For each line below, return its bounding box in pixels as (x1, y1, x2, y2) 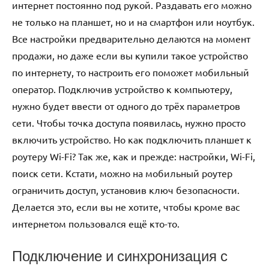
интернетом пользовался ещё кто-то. (12, 217, 180, 229)
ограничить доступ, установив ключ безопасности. (12, 183, 240, 196)
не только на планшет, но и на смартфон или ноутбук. (12, 15, 255, 28)
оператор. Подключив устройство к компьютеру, (12, 82, 232, 95)
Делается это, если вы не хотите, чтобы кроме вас (12, 200, 240, 213)
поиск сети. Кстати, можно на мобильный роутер (12, 166, 232, 179)
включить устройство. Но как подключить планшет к (12, 133, 252, 145)
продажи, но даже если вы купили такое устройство (12, 49, 248, 61)
